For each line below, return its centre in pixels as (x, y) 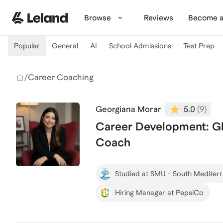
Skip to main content (47, 9)
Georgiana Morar (128, 109)
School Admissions (140, 46)
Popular (27, 46)
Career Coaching (61, 77)
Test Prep (199, 46)
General (65, 46)
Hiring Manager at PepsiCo (159, 192)
